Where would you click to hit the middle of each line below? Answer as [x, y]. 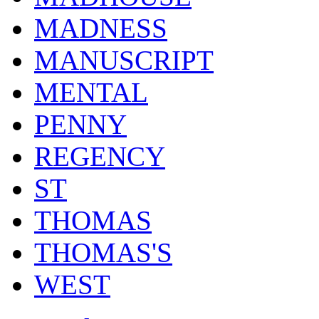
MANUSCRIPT [124, 61]
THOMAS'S [103, 253]
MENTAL [91, 93]
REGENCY [100, 157]
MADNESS [101, 28]
